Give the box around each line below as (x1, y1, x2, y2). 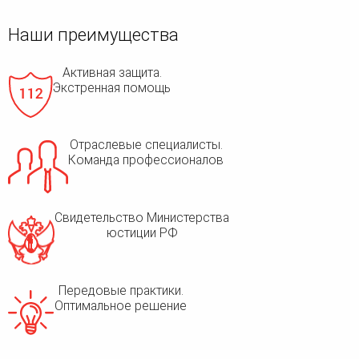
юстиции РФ (106, 225, 178, 241)
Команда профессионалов (68, 152, 224, 168)
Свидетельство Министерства (54, 210, 229, 226)
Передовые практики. (58, 282, 184, 298)
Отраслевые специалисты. (69, 137, 223, 153)
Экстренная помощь (53, 79, 171, 95)
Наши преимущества (8, 25, 179, 46)
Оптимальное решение (54, 297, 187, 313)
